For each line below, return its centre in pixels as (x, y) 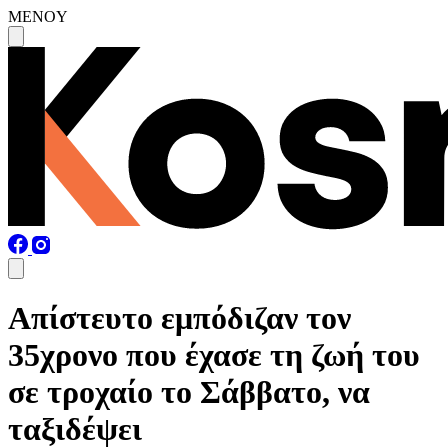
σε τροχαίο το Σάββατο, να (189, 392)
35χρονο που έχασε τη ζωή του (214, 355)
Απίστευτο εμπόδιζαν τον (179, 318)
